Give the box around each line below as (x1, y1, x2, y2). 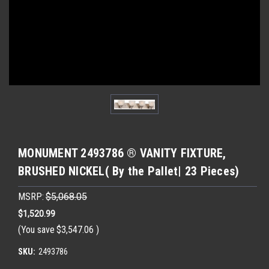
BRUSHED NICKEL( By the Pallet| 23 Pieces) (18, 164, 240, 178)
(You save (18, 223, 55, 235)
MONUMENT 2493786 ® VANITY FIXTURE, (18, 146, 226, 160)
